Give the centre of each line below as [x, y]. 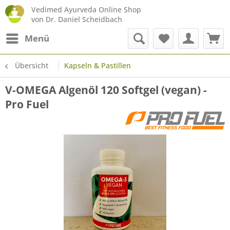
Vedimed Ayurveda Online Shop [86, 9]
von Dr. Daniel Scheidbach [76, 19]
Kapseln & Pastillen [98, 65]
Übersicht [32, 65]
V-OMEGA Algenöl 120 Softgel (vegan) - [106, 90]
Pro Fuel [27, 104]
